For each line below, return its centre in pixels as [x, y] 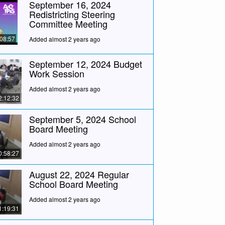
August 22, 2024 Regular [79, 174]
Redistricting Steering [72, 14]
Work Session [57, 74]
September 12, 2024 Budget [85, 64]
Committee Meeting [68, 24]
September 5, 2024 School [82, 119]
